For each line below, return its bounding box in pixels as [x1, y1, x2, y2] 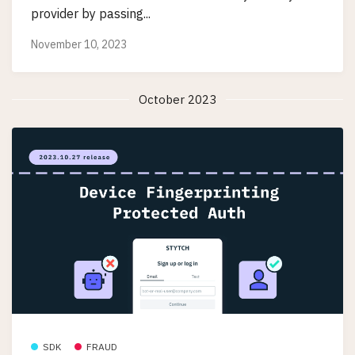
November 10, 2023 [31, 36, 127, 52]
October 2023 [139, 91, 216, 107]
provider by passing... [31, 5, 151, 21]
